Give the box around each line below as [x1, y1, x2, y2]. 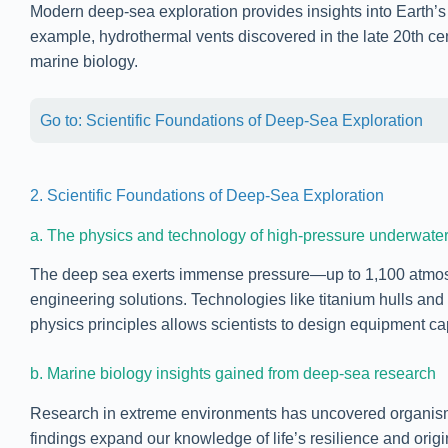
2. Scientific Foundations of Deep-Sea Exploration [30, 186, 384, 204]
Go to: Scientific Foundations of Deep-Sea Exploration [40, 111, 423, 129]
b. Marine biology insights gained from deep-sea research [30, 365, 436, 383]
